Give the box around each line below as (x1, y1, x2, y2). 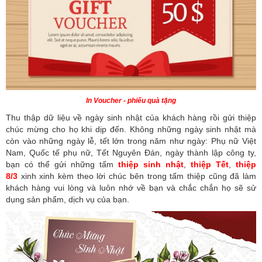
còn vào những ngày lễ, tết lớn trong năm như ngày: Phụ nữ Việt (6, 136, 256, 146)
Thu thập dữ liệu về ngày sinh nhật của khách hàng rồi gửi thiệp (6, 113, 256, 123)
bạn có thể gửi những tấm (6, 160, 113, 170)
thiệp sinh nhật (113, 160, 184, 170)
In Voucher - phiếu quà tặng (86, 96, 176, 105)
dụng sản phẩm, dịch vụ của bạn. (6, 195, 132, 205)
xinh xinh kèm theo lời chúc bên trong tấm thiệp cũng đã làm (18, 171, 256, 181)
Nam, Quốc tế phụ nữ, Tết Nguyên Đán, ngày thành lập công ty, (6, 148, 256, 158)
